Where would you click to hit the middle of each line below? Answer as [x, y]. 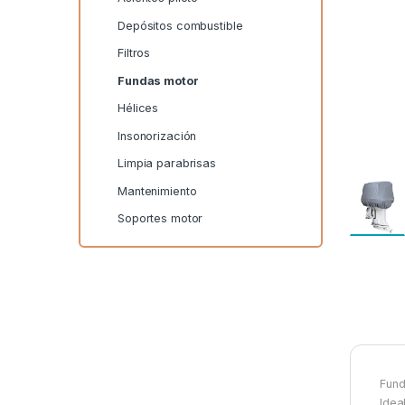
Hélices [138, 108]
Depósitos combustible [180, 25]
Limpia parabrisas [167, 164]
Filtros [134, 53]
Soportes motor [160, 219]
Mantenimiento [157, 191]
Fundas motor [158, 80]
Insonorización [157, 136]
